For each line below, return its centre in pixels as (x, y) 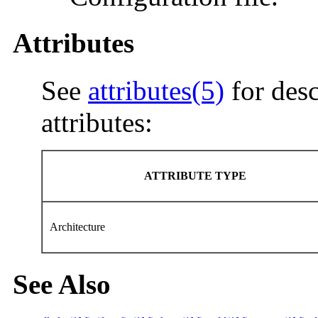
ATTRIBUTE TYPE (196, 175)
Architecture (79, 226)
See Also (62, 284)
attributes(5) (156, 90)
